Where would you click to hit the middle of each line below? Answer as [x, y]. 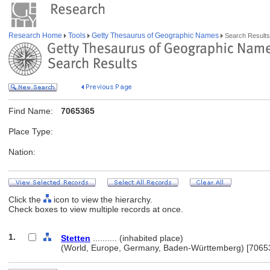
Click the [26, 199]
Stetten [76, 238]
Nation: [22, 152]
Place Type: [31, 131]
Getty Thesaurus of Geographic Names [155, 36]
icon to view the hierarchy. [102, 199]
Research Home [36, 36]
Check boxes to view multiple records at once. [96, 209]
